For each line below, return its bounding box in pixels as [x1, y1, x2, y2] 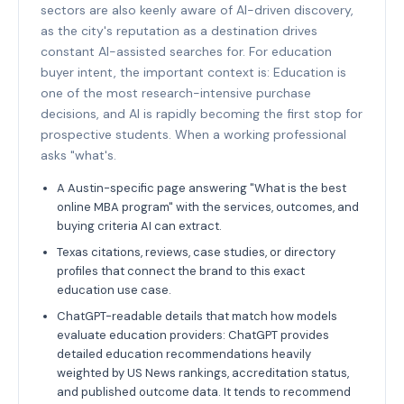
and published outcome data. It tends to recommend [57, 383, 351, 399]
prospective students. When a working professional [41, 125, 346, 142]
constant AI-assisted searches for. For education [41, 42, 332, 60]
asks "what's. [41, 146, 116, 163]
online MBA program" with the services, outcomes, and [57, 198, 359, 215]
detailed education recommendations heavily [57, 345, 311, 362]
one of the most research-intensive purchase [41, 84, 311, 101]
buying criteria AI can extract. [57, 217, 222, 234]
